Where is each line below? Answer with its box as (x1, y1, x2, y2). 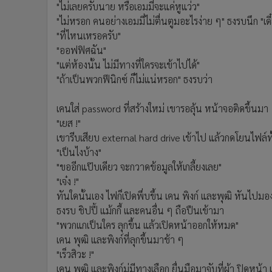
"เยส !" (56, 117, 81, 129)
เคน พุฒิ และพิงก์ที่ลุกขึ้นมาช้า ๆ (56, 233, 184, 246)
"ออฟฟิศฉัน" (56, 44, 106, 56)
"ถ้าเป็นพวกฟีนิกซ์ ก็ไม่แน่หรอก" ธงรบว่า (56, 73, 212, 86)
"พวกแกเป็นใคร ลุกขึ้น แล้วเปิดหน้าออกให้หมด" (56, 219, 239, 231)
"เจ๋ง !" (56, 175, 79, 188)
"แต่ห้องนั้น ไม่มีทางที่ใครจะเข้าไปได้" (56, 58, 200, 71)
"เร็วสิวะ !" (56, 248, 94, 260)
